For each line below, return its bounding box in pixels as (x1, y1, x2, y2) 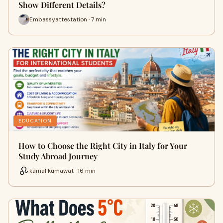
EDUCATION (18, 117, 52, 124)
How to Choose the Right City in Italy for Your (18, 140, 187, 151)
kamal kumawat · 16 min (29, 166, 96, 175)
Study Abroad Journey (18, 151, 98, 161)
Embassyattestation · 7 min (29, 15, 106, 23)
